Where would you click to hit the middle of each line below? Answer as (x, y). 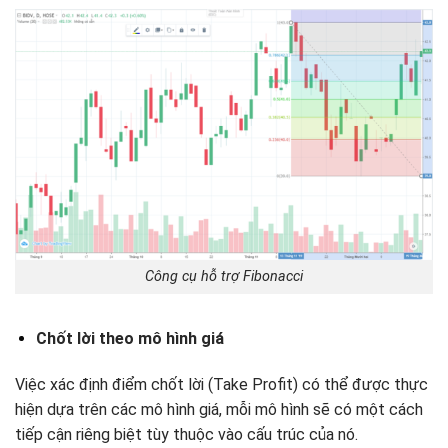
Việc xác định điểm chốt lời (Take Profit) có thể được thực (221, 384)
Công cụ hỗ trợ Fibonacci (224, 277)
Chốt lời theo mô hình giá (129, 339)
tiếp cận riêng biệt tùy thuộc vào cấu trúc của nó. (186, 434)
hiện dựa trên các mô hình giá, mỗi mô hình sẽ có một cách (219, 409)
